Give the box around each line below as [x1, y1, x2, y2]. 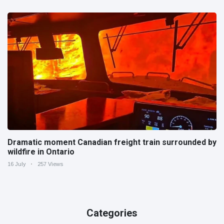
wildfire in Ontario [7, 147, 74, 157]
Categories [86, 207, 137, 219]
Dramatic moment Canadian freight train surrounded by [7, 137, 216, 147]
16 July [7, 161, 26, 167]
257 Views [37, 161, 63, 167]
